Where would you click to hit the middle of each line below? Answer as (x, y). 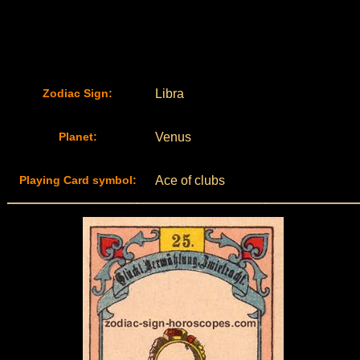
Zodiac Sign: (78, 93)
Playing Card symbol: (78, 180)
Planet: (78, 137)
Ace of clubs (190, 180)
